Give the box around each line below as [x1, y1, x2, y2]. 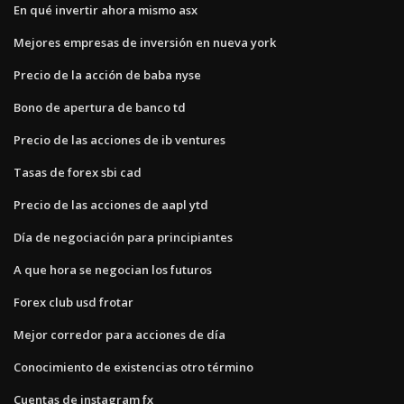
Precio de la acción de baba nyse [14, 67, 201, 84]
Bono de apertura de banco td [14, 99, 186, 116]
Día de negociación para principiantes [14, 229, 233, 246]
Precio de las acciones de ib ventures [14, 132, 225, 149]
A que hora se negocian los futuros [14, 262, 212, 279]
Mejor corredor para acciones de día [14, 326, 225, 344]
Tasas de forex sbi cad [14, 164, 142, 181]
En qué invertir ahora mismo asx [14, 2, 197, 19]
